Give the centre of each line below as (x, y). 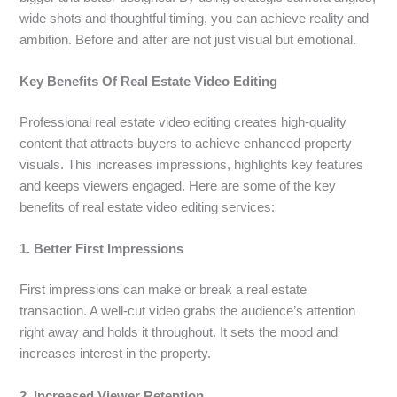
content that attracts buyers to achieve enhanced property (186, 144)
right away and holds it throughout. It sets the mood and (179, 333)
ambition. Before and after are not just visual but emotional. (188, 39)
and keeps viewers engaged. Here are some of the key (178, 187)
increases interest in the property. (116, 354)
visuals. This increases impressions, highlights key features (192, 165)
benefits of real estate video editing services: (148, 208)
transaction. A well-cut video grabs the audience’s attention (188, 311)
